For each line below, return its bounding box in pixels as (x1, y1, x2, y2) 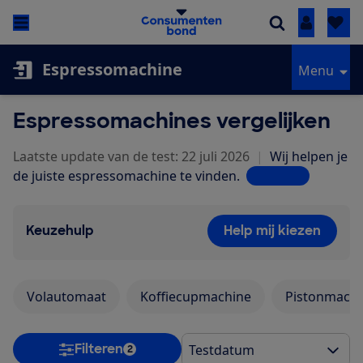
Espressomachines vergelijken (13, 107, 331, 135)
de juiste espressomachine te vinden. (13, 167, 240, 186)
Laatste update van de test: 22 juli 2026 (13, 147, 250, 166)
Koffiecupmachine (140, 288, 251, 306)
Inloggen (305, 14, 361, 32)
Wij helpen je (270, 147, 348, 166)
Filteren (75, 340, 123, 358)
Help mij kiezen (224, 222, 321, 240)
